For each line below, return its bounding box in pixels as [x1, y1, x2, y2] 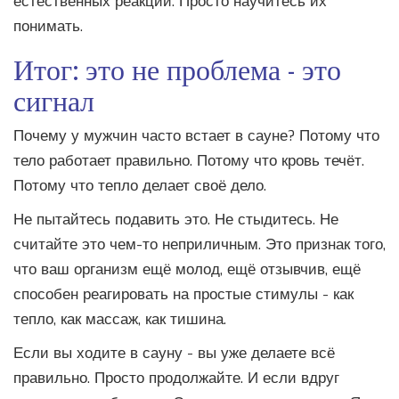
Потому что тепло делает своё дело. [13, 175, 266, 197]
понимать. [13, 16, 83, 37]
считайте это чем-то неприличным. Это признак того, [13, 234, 386, 256]
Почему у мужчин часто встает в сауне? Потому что [13, 126, 379, 147]
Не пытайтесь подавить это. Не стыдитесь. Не [13, 209, 338, 231]
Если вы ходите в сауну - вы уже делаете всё [13, 343, 335, 364]
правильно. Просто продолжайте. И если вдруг [13, 368, 339, 389]
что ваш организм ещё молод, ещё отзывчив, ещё [13, 259, 361, 281]
